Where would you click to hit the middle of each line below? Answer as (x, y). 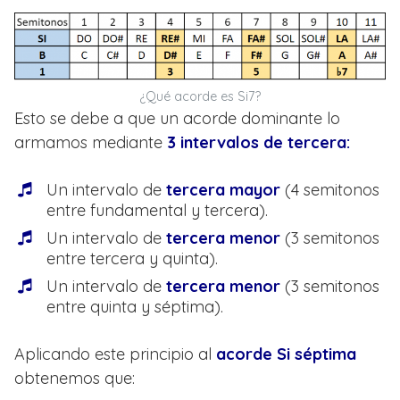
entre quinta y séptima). (135, 307)
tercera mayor (221, 190)
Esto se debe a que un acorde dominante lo (177, 118)
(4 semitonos (330, 190)
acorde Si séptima (286, 354)
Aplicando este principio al (115, 354)
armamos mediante (91, 142)
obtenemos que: (75, 378)
